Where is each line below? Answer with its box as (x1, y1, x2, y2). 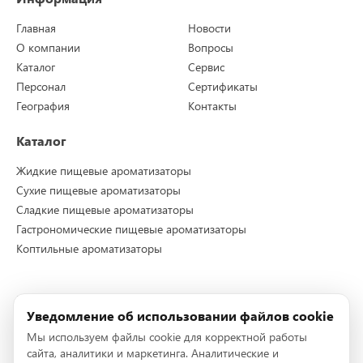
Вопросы (188, 40, 234, 56)
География (16, 98, 70, 114)
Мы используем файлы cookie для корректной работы (27, 329, 307, 344)
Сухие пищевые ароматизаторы (16, 182, 181, 199)
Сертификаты (188, 79, 258, 95)
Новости (188, 20, 232, 36)
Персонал (16, 79, 66, 95)
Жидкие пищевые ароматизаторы (16, 163, 191, 179)
